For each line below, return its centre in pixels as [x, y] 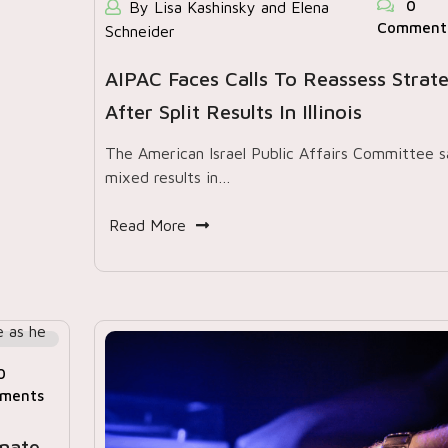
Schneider [139, 31]
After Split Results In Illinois [233, 111]
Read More [147, 225]
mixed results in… [167, 177]
